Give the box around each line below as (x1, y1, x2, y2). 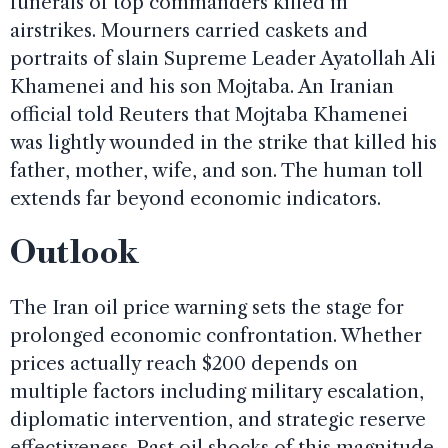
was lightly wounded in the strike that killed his (10, 130, 437, 154)
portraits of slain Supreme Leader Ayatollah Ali (10, 46, 436, 70)
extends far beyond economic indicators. (10, 186, 381, 210)
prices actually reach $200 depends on (10, 351, 358, 375)
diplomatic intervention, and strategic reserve (10, 407, 426, 431)
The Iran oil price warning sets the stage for (10, 295, 404, 319)
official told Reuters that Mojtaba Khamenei (10, 102, 408, 126)
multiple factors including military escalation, (10, 379, 424, 403)
